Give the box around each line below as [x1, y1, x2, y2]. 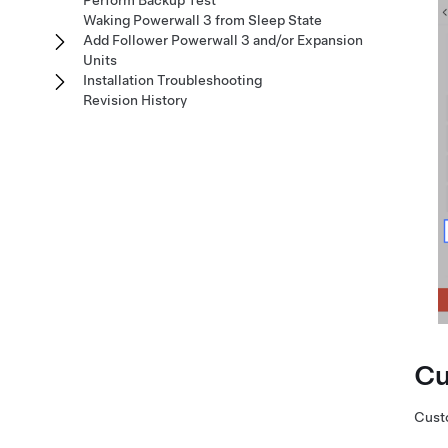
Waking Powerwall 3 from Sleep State [83, 12, 322, 28]
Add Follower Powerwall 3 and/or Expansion [83, 32, 363, 48]
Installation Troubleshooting [83, 72, 262, 88]
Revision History [83, 92, 187, 108]
